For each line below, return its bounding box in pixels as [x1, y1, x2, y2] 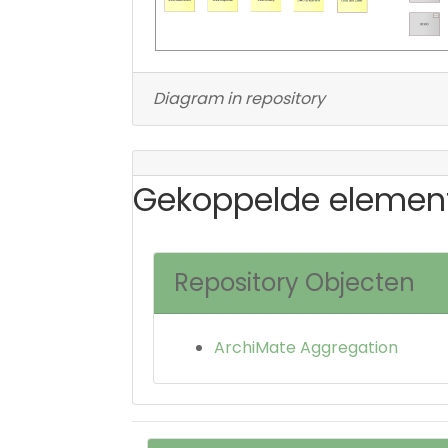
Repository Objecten [174, 265, 415, 299]
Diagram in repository [153, 86, 325, 110]
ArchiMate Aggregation [214, 335, 398, 359]
